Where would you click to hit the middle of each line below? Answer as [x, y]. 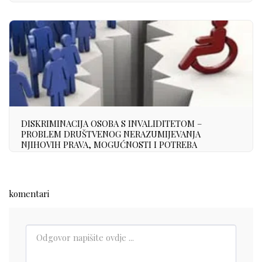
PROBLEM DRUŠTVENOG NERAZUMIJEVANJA [111, 134]
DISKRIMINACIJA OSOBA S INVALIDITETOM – [111, 123]
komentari [29, 193]
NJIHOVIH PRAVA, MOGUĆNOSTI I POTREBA [109, 144]
